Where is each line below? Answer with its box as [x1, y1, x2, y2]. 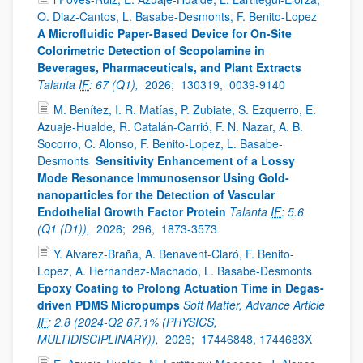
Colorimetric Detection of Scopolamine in [37, 42, 265, 58]
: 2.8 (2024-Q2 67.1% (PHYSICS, [48, 314, 217, 330]
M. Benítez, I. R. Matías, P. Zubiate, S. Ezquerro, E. [53, 101, 316, 117]
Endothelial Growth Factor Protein [37, 203, 226, 220]
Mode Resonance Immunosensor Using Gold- [37, 169, 289, 186]
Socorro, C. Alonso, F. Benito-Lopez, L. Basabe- [37, 135, 283, 152]
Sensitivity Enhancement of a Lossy [96, 152, 295, 169]
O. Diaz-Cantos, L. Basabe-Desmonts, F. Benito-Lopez [37, 8, 320, 24]
